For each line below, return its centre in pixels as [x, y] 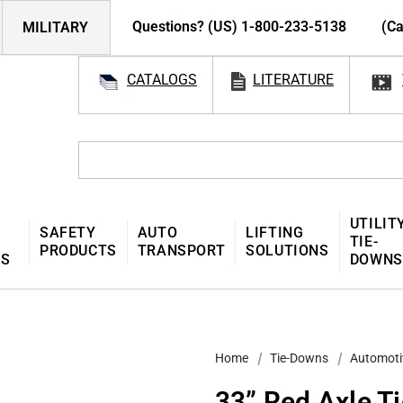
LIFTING [275, 232]
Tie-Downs [299, 358]
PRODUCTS [78, 250]
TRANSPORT [181, 250]
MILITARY [55, 27]
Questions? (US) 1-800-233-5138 [241, 27]
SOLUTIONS [287, 250]
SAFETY [68, 232]
